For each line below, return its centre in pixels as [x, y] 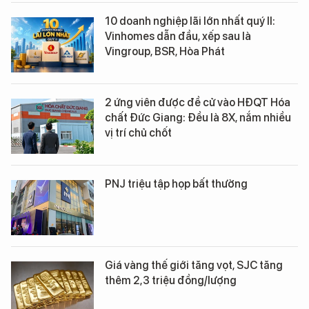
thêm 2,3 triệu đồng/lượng [171, 281]
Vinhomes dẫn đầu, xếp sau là [178, 37]
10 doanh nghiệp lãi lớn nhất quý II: [190, 21]
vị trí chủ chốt [138, 133]
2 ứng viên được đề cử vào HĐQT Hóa [198, 103]
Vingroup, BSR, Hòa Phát [165, 52]
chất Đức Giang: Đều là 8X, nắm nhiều [198, 118]
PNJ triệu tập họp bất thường [176, 184]
